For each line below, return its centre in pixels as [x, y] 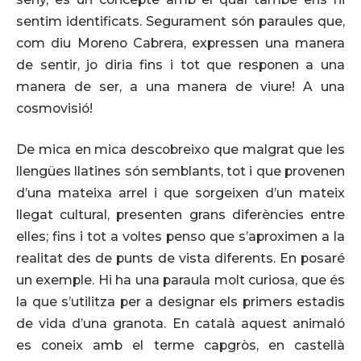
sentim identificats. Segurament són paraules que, [180, 21]
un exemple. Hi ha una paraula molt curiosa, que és [180, 280]
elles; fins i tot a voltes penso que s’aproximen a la [180, 237]
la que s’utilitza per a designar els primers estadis [180, 302]
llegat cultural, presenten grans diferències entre [180, 215]
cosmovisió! [54, 108]
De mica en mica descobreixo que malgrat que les [180, 150]
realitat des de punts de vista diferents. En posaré [180, 259]
